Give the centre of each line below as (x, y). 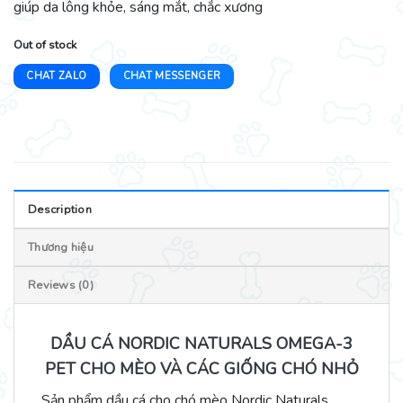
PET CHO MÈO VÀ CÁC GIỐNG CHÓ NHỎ (201, 368)
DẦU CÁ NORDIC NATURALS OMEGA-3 (201, 343)
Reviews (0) (61, 285)
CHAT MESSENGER (172, 76)
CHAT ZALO (57, 76)
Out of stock (45, 45)
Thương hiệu (61, 247)
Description (60, 209)
